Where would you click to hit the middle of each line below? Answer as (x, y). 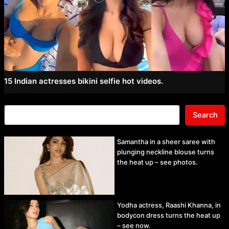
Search (205, 115)
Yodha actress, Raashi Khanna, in (169, 205)
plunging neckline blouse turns (166, 152)
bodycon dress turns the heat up (169, 215)
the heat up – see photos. (157, 162)
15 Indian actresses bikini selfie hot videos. (83, 81)
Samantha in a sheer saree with (166, 142)
